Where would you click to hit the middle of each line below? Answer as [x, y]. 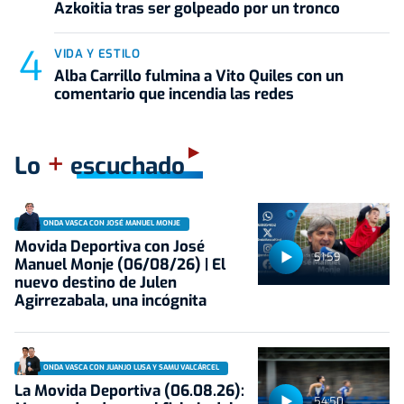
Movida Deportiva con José [110, 246]
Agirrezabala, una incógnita [110, 300]
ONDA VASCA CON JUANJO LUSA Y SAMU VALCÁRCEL [131, 368]
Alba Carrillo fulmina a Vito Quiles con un [199, 76]
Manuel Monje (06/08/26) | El [120, 264]
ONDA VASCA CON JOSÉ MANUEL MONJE [112, 224]
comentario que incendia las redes [174, 94]
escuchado [124, 166]
